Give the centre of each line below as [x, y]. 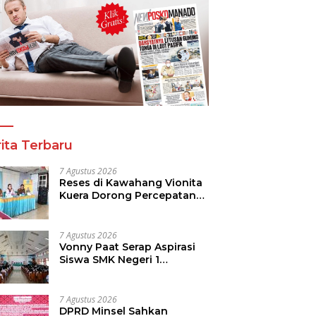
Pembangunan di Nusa [119, 208]
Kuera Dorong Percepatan [128, 195]
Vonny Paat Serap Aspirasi [128, 247]
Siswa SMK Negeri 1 [110, 259]
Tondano [84, 272]
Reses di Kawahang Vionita [131, 182]
